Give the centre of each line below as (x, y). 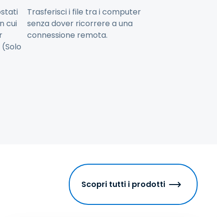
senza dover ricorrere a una (80, 23)
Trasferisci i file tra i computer (84, 12)
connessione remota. (68, 35)
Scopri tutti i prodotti (123, 184)
